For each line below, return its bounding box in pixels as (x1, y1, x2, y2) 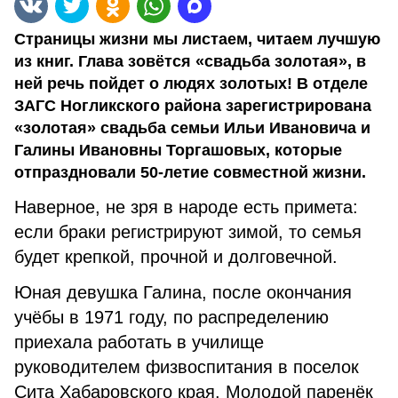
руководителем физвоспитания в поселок (14, 357, 359, 377)
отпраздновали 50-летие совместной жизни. (14, 163, 366, 181)
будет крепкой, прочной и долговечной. (14, 247, 338, 267)
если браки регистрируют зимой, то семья (14, 222, 362, 242)
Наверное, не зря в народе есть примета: (14, 197, 358, 217)
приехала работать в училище (14, 332, 264, 352)
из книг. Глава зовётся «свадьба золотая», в (14, 52, 366, 70)
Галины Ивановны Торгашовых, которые (14, 141, 342, 159)
